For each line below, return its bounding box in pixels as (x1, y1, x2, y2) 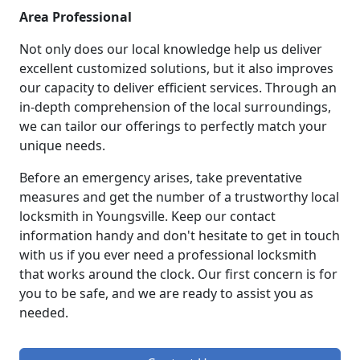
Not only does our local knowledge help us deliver (19, 40, 322, 59)
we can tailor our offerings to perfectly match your (19, 117, 327, 136)
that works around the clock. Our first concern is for (19, 265, 337, 284)
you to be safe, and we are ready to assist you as (19, 284, 313, 303)
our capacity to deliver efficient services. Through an (19, 79, 337, 97)
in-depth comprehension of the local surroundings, (19, 98, 331, 117)
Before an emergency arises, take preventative (19, 169, 302, 187)
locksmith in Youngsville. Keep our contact (19, 207, 276, 226)
